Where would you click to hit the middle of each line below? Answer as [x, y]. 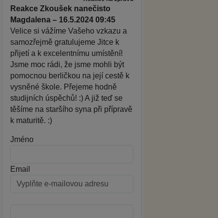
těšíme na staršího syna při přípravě [71, 109]
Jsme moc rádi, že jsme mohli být [67, 64]
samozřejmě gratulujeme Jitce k [65, 42]
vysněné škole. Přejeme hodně [64, 87]
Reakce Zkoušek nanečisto [60, 8]
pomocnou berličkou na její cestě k [70, 75]
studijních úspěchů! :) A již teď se [66, 98]
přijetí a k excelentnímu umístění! [66, 53]
